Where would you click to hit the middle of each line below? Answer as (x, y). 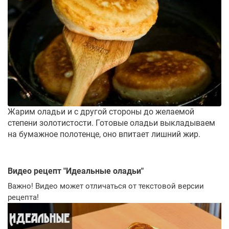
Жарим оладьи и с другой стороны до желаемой (101, 111)
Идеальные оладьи (104, 171)
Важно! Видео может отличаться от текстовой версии (106, 186)
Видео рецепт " (37, 171)
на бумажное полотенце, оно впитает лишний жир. (104, 134)
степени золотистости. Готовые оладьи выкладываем (111, 123)
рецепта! (23, 197)
